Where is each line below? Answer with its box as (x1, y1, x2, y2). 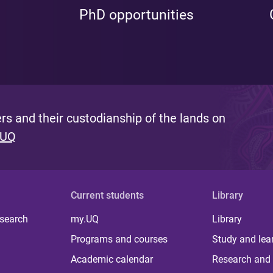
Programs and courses (71, 233, 168, 245)
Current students (71, 190, 144, 201)
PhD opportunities (79, 7, 194, 23)
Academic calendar (71, 253, 154, 265)
